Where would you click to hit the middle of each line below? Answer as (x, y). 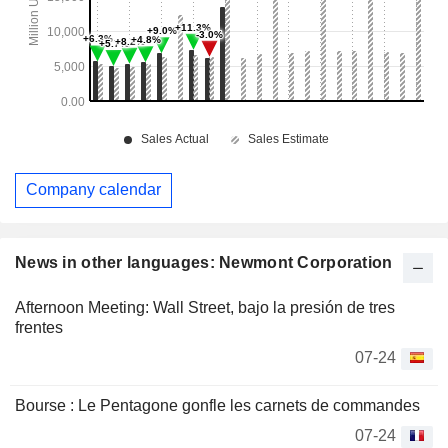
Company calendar (93, 190)
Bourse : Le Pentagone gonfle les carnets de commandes (217, 405)
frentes (39, 327)
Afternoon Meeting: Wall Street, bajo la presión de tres (205, 307)
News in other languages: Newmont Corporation (204, 262)
